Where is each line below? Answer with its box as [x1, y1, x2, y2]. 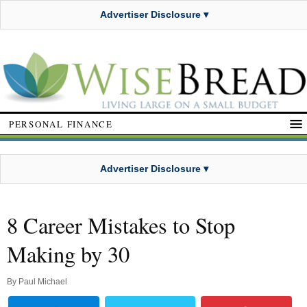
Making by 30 [7, 239, 130, 269]
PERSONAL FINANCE [9, 117, 113, 130]
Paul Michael [19, 277, 67, 287]
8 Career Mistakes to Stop [7, 210, 235, 241]
